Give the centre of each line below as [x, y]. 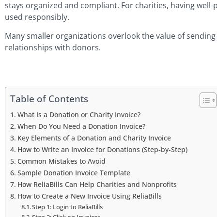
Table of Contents [49, 99]
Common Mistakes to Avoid [61, 161]
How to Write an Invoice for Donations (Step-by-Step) [102, 150]
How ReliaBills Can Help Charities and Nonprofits [97, 185]
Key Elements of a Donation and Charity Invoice [94, 138]
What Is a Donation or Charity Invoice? [79, 115]
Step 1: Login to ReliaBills [68, 207]
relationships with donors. [53, 47]
